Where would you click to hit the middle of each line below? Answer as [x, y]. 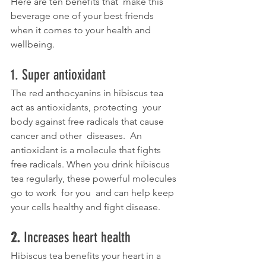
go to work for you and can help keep [94, 193]
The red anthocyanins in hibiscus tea [88, 93]
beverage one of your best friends [83, 16]
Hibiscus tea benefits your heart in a [87, 256]
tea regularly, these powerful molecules [95, 179]
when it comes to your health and [82, 30]
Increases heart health [77, 238]
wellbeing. [34, 45]
